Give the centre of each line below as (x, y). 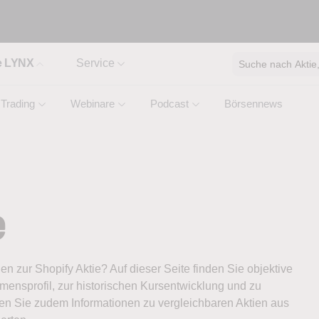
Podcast (169, 104)
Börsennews (253, 104)
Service (95, 63)
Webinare (93, 104)
